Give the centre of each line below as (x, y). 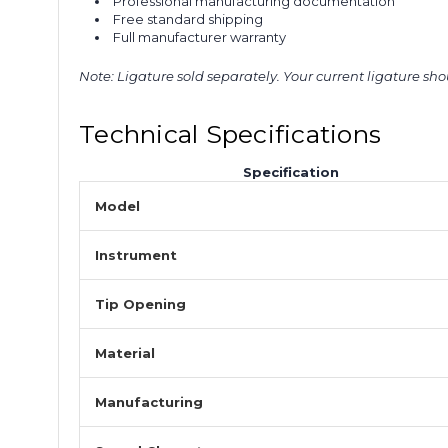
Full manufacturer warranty (200, 37)
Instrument (136, 255)
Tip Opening (140, 304)
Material (125, 353)
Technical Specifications (230, 134)
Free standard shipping (188, 19)
